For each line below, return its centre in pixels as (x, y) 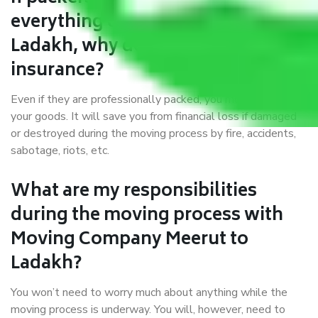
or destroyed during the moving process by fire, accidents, (153, 134)
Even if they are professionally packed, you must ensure (149, 100)
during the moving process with (147, 216)
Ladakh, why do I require (115, 48)
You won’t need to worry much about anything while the (149, 293)
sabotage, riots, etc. (60, 151)
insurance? (57, 72)
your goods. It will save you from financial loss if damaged (154, 117)
